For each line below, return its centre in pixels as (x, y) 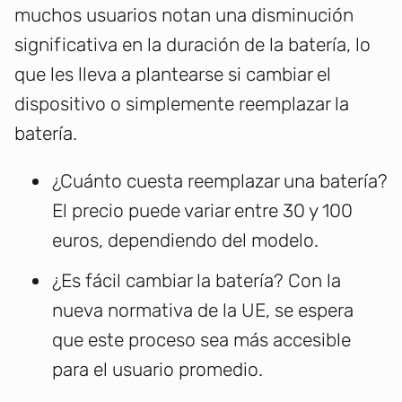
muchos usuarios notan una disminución (184, 15)
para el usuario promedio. (157, 370)
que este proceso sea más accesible (201, 340)
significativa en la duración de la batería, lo (192, 45)
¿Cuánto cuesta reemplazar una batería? (220, 181)
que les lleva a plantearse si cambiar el (173, 74)
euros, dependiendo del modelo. (185, 240)
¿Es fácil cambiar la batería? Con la (197, 281)
